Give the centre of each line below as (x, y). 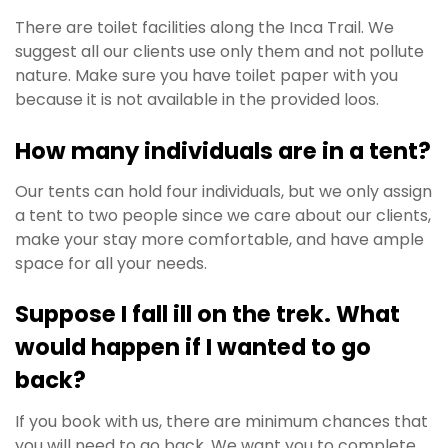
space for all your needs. (111, 263)
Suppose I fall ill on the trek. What (207, 314)
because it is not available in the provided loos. (197, 99)
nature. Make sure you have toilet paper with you (206, 75)
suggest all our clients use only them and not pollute (219, 51)
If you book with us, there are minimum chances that (221, 421)
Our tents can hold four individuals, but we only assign (223, 191)
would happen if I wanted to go (193, 347)
